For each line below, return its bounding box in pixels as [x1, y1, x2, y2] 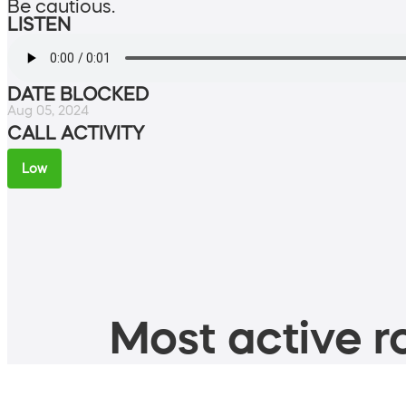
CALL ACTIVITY [7, 123, 144, 142]
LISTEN [7, 14, 71, 34]
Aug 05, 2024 [7, 103, 89, 117]
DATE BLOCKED [7, 84, 149, 103]
